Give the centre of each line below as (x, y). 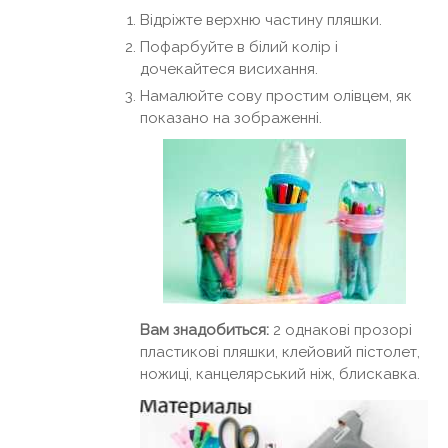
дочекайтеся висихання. (229, 69)
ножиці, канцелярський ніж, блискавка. (280, 374)
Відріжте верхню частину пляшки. (261, 20)
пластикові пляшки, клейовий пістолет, (280, 352)
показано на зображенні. (231, 118)
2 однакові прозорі (340, 330)
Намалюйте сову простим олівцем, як (276, 96)
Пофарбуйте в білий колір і (239, 47)
